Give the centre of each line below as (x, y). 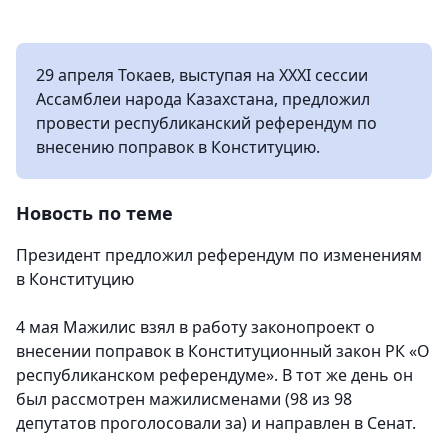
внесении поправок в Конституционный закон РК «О (223, 350)
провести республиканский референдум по (206, 122)
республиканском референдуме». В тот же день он (214, 374)
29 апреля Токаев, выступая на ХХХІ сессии (202, 74)
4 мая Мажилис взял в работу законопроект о (195, 326)
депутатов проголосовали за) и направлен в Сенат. (216, 422)
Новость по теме (94, 212)
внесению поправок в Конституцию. (178, 146)
